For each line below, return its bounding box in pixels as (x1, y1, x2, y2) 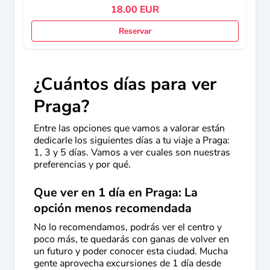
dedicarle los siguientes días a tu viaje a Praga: (34, 134, 230, 147)
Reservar (119, 25, 151, 37)
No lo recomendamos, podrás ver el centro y (34, 221, 222, 234)
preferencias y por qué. (34, 158, 131, 171)
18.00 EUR (111, 3, 159, 16)
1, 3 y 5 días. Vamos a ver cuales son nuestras (34, 146, 230, 159)
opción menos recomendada (34, 200, 192, 216)
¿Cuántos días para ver (34, 72, 216, 96)
